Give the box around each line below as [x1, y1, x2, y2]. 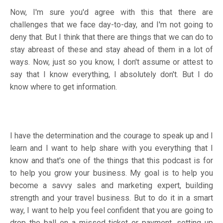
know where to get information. [10, 82, 119, 92]
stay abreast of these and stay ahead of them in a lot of [10, 44, 213, 54]
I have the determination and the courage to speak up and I [10, 130, 213, 140]
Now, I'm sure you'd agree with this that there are [10, 7, 213, 17]
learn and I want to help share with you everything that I [10, 143, 213, 153]
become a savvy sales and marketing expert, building [10, 180, 213, 190]
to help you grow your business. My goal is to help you [10, 168, 213, 178]
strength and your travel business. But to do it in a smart [10, 193, 213, 203]
